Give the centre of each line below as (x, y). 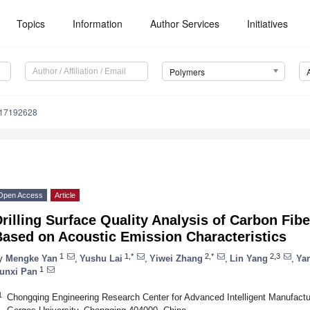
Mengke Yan (31, 258)
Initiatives (268, 24)
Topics (31, 24)
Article (65, 195)
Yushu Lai (101, 258)
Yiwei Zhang (176, 258)
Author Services (185, 24)
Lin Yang (249, 258)
